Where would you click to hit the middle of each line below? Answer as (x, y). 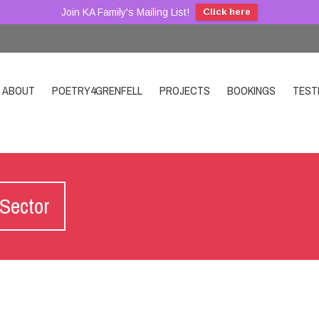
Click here (227, 12)
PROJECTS (185, 90)
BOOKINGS (251, 90)
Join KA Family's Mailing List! (125, 12)
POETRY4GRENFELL (97, 90)
